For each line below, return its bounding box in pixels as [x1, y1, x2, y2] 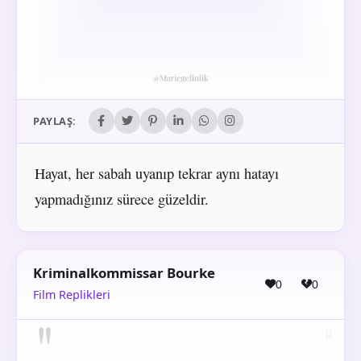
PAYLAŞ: [33, 114, 77, 129]
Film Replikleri [33, 287, 110, 303]
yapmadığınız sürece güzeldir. [34, 189, 209, 209]
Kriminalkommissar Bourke [33, 263, 215, 283]
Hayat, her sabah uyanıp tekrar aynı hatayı [34, 163, 279, 183]
